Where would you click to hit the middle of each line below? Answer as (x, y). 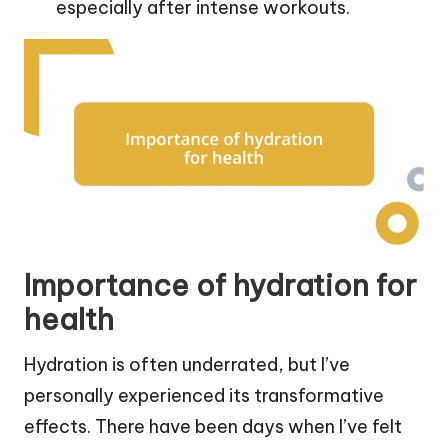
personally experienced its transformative (204, 396)
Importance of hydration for (220, 286)
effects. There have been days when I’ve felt (213, 427)
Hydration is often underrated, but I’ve (187, 365)
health (69, 320)
